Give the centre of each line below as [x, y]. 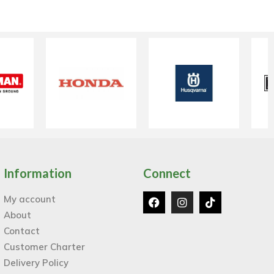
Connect [167, 173]
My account [30, 199]
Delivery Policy [36, 262]
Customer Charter [45, 246]
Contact [22, 231]
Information [38, 173]
